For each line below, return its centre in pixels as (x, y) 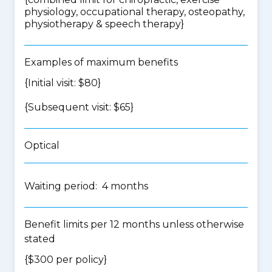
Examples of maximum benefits (101, 62)
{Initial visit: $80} (63, 83)
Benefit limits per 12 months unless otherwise (134, 224)
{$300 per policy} (66, 260)
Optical (42, 145)
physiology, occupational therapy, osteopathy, (134, 12)
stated (40, 239)
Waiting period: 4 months (86, 186)
